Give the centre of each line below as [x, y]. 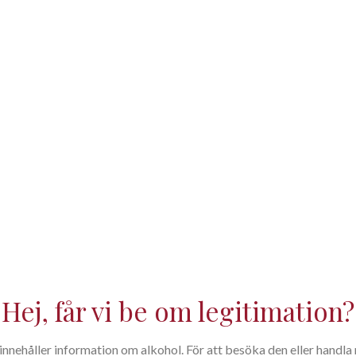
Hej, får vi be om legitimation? [178, 311]
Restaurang [257, 32]
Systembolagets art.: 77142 [267, 81]
